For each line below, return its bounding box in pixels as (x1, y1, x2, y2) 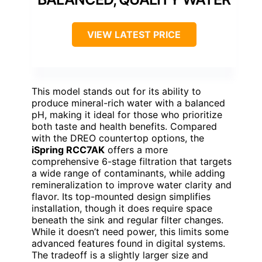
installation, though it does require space (32, 202, 212, 214)
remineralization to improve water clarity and (32, 178, 232, 191)
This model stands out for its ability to (32, 85, 201, 97)
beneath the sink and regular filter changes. (32, 213, 223, 226)
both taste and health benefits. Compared (32, 120, 217, 132)
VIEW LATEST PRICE (87, 28, 181, 40)
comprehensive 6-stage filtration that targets (32, 155, 232, 167)
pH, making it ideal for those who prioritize (32, 108, 222, 120)
